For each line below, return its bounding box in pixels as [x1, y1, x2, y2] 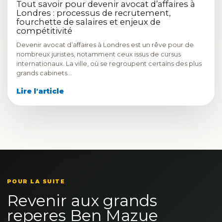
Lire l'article [16, 87, 64, 95]
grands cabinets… [16, 69, 72, 77]
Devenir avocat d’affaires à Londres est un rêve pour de [16, 41, 194, 49]
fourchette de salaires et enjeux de [16, 17, 161, 27]
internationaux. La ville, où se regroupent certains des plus [16, 60, 202, 67]
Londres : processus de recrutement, [16, 8, 170, 18]
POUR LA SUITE [7, 178, 65, 185]
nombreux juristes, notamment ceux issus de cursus [16, 51, 181, 58]
